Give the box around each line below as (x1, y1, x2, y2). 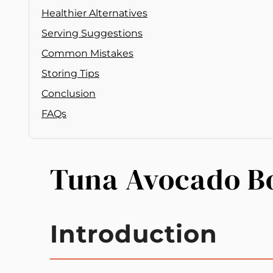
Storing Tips (41, 67, 99, 79)
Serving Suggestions (41, 27, 143, 39)
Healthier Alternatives (41, 7, 147, 19)
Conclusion (41, 87, 96, 99)
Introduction (49, 218, 218, 249)
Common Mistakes (41, 47, 133, 59)
